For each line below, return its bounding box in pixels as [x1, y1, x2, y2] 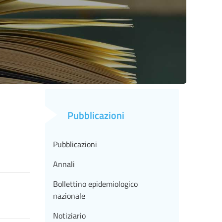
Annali [53, 158, 75, 170]
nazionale [53, 190, 85, 202]
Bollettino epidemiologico [53, 178, 138, 190]
